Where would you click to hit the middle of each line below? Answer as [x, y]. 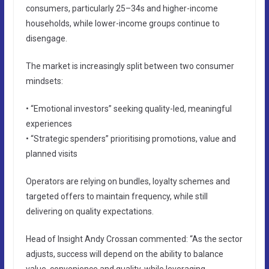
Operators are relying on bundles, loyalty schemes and [128, 181]
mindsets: [44, 81]
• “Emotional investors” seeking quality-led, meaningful [128, 108]
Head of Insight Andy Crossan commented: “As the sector [134, 239]
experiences [49, 123]
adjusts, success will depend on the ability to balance [124, 254]
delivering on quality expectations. [89, 211]
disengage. [46, 38]
